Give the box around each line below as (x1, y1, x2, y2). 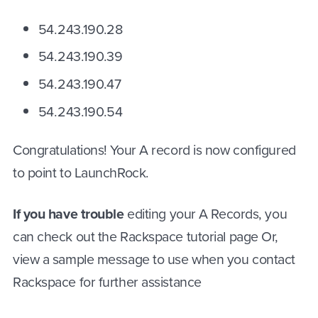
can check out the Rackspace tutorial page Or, (13, 226, 279, 248)
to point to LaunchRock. (13, 162, 149, 183)
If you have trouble (13, 204, 124, 225)
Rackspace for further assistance (13, 272, 202, 293)
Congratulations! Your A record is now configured (13, 139, 296, 160)
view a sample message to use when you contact (13, 249, 296, 270)
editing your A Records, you (124, 204, 287, 225)
